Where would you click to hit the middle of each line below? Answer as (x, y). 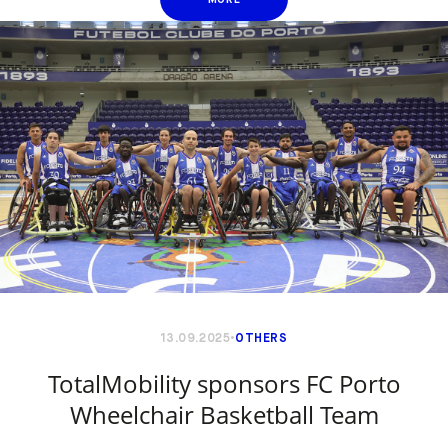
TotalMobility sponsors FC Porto (224, 384)
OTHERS (261, 338)
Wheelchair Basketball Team (224, 415)
